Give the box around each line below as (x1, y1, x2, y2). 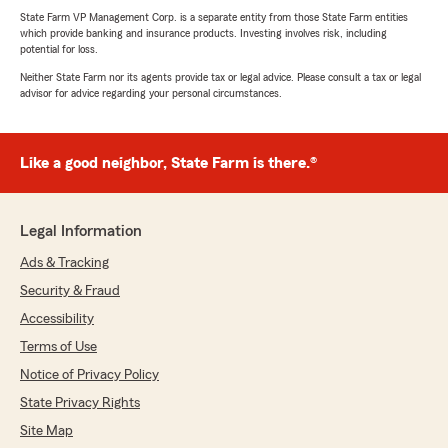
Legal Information (20, 223, 142, 240)
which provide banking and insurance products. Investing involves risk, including (20, 27, 387, 40)
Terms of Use (20, 340, 97, 355)
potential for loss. (20, 43, 98, 56)
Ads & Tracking (20, 256, 109, 271)
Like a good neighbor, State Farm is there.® (20, 155, 317, 172)
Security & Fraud (20, 284, 120, 299)
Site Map (20, 424, 73, 439)
